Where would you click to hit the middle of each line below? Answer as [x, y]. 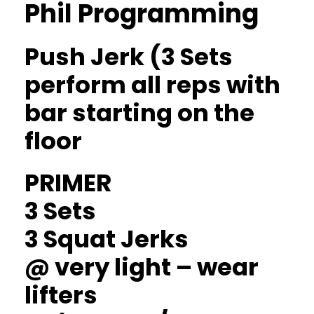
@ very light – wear [142, 267]
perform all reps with [152, 85]
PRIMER [68, 183]
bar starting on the [139, 113]
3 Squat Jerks [107, 239]
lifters [61, 295]
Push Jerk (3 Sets [129, 57]
